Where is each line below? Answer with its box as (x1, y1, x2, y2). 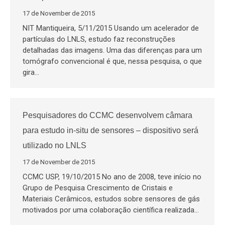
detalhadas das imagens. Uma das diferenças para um (23, 46, 202, 55)
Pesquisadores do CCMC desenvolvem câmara (23, 111, 192, 120)
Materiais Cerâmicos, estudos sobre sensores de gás (23, 194, 200, 203)
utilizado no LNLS (23, 141, 86, 150)
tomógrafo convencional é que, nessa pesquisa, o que (23, 57, 202, 66)
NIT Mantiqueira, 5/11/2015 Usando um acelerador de (23, 24, 199, 33)
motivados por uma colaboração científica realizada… (23, 205, 199, 214)
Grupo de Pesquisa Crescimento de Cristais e (23, 183, 173, 192)
